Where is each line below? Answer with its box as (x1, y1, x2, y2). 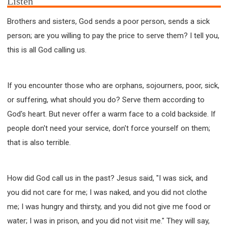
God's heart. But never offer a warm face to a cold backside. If (7, 109, 216, 119)
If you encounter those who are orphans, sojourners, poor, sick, (7, 80, 219, 90)
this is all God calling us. (7, 45, 87, 54)
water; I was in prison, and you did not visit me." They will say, (7, 216, 210, 225)
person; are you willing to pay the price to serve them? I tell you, (7, 31, 219, 40)
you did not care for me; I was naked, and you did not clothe (7, 187, 207, 197)
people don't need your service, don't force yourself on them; (7, 123, 210, 133)
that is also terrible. (7, 137, 71, 147)
